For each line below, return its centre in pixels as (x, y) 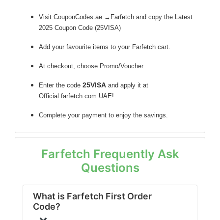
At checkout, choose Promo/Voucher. (92, 66)
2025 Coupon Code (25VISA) (80, 28)
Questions (110, 168)
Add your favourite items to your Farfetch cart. (105, 47)
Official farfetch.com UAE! (76, 96)
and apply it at (127, 85)
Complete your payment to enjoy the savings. (103, 115)
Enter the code (61, 85)
